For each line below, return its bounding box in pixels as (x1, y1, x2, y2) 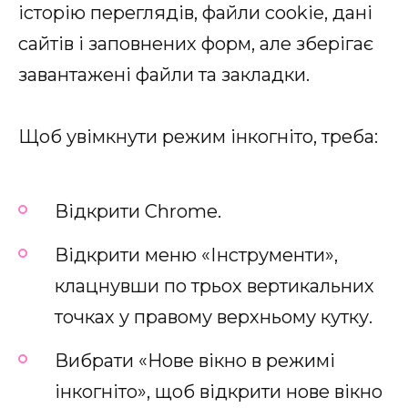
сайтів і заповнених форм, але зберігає (18, 32, 373, 55)
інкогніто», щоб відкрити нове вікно (55, 380, 382, 403)
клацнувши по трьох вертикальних (55, 274, 374, 297)
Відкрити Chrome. (55, 199, 221, 222)
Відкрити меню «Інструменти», (55, 243, 338, 266)
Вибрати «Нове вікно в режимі (55, 349, 335, 372)
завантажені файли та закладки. (18, 63, 310, 86)
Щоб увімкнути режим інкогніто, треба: (18, 125, 378, 148)
